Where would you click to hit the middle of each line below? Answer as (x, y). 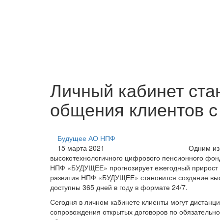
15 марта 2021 (81, 148)
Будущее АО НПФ (86, 138)
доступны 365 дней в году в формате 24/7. (119, 187)
